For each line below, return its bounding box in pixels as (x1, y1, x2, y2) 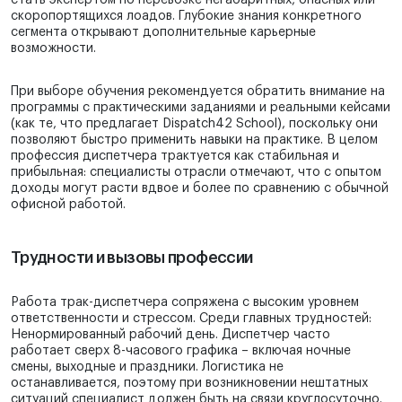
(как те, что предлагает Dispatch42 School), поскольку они (11, 118, 378, 131)
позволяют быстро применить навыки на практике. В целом (11, 134, 378, 147)
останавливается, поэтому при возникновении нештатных (11, 377, 368, 390)
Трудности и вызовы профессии (11, 249, 253, 267)
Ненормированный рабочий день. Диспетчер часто (11, 328, 330, 342)
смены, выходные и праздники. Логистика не (11, 361, 284, 374)
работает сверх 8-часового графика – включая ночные (11, 345, 351, 358)
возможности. (11, 42, 96, 56)
